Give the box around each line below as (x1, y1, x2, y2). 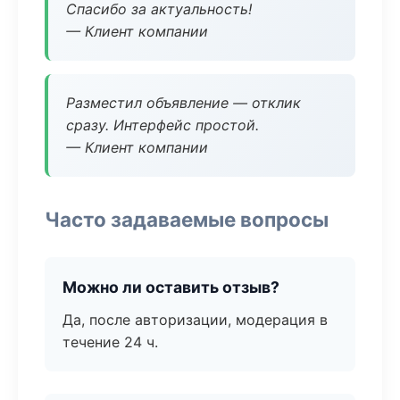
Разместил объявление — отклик (66, 94, 301, 112)
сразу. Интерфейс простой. (66, 116, 259, 134)
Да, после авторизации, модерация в (62, 311, 328, 329)
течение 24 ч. (62, 333, 158, 351)
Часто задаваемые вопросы (45, 207, 329, 231)
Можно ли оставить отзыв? (62, 278, 279, 296)
